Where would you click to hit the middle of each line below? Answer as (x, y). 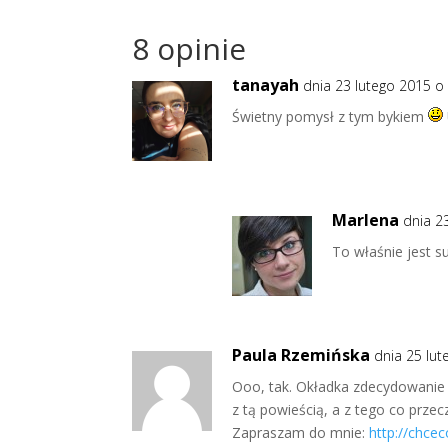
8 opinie (189, 48)
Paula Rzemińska (301, 354)
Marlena (365, 219)
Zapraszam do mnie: (300, 432)
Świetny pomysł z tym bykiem (330, 116)
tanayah (265, 84)
